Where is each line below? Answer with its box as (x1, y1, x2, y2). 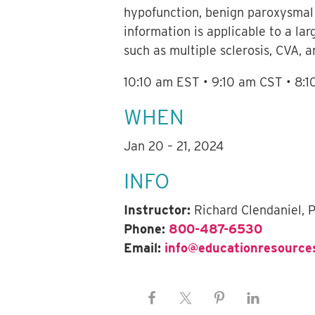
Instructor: (124, 202, 191, 218)
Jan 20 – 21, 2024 (124, 139, 224, 154)
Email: (124, 240, 162, 256)
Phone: (124, 221, 166, 237)
